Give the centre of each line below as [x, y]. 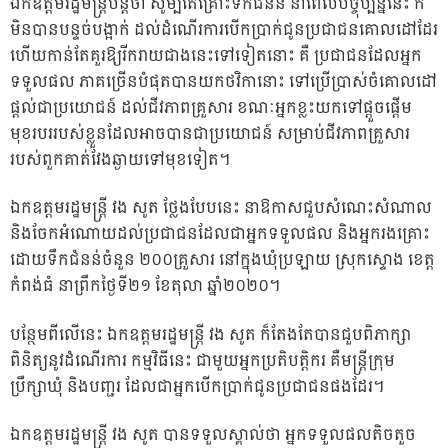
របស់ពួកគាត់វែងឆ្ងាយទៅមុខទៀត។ [120, 160]
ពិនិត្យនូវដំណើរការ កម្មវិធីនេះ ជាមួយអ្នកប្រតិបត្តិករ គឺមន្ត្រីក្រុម [202, 361]
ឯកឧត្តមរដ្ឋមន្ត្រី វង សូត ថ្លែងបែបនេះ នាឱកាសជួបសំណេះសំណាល [221, 209]
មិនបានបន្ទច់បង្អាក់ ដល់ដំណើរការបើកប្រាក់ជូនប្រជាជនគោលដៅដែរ [224, 30]
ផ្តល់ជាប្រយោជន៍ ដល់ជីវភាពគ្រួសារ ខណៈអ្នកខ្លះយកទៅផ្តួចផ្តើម [211, 108]
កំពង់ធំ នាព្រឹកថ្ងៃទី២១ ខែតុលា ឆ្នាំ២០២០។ [145, 287]
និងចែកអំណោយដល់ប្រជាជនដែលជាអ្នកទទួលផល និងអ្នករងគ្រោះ [220, 235]
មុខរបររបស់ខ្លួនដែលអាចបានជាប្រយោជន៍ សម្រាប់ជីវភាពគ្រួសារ [210, 134]
